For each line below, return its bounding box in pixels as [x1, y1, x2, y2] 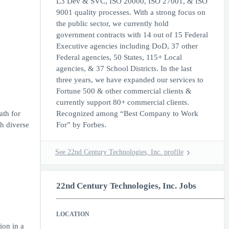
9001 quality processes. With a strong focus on [56, 8, 205, 16]
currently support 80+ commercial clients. [56, 98, 189, 106]
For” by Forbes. [56, 121, 106, 129]
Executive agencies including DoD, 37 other [56, 42, 198, 50]
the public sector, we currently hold [56, 19, 169, 28]
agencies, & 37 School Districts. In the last [56, 64, 192, 73]
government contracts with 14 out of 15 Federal [56, 31, 208, 39]
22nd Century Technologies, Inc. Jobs [56, 181, 196, 191]
